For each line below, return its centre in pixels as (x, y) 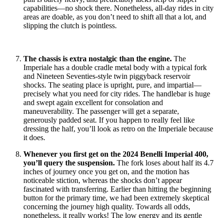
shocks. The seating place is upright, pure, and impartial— (112, 85)
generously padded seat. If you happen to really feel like (109, 120)
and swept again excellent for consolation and (93, 102)
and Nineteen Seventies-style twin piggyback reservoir (107, 76)
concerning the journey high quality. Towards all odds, (107, 206)
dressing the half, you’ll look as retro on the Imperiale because (118, 128)
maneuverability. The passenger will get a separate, (101, 111)
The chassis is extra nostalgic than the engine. (98, 58)
